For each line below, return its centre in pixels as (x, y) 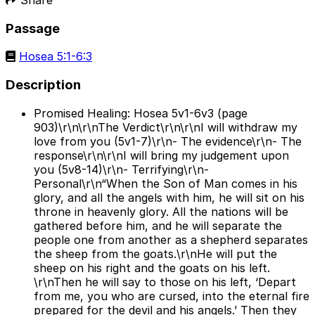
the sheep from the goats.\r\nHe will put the (155, 253)
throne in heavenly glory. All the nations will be (161, 211)
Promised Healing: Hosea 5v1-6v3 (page (141, 113)
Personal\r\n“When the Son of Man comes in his (166, 183)
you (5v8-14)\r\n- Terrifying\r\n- (121, 169)
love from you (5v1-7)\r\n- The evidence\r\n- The (168, 141)
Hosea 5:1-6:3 (56, 57)
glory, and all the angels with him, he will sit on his (169, 197)
